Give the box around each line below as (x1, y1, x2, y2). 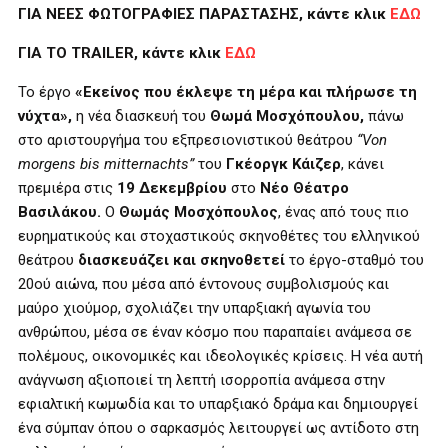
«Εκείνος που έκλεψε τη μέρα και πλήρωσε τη (75, 83, 417, 101)
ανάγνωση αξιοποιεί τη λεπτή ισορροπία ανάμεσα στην (18, 371, 385, 389)
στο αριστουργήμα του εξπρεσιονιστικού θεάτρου (18, 131, 357, 149)
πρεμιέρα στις (18, 179, 117, 197)
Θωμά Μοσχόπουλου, (206, 107, 368, 125)
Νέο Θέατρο (256, 179, 349, 197)
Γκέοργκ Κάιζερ (226, 155, 341, 173)
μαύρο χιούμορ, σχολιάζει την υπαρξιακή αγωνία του (18, 299, 371, 317)
